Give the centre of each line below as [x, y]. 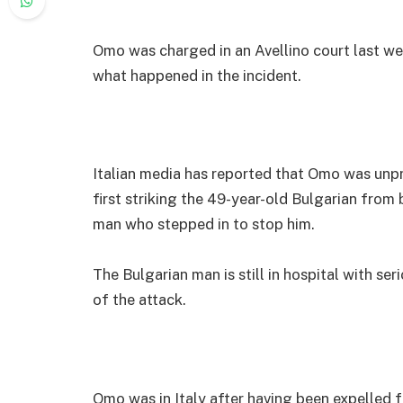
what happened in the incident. [197, 75]
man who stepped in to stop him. [204, 224]
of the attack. [139, 300]
